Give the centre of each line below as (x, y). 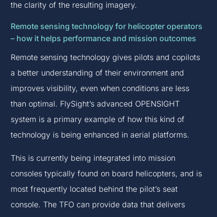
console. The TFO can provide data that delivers (98, 205)
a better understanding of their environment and (98, 73)
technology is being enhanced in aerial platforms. (100, 135)
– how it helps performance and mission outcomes (104, 39)
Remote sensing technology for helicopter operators (107, 26)
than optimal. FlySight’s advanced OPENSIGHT (95, 104)
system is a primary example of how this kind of (98, 119)
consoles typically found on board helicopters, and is (107, 174)
